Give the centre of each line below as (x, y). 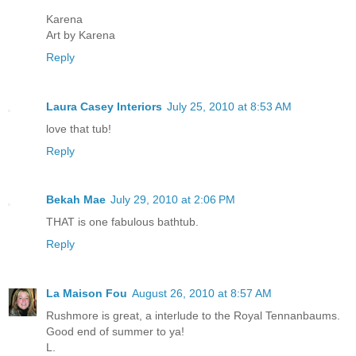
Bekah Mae (76, 200)
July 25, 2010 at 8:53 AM (229, 106)
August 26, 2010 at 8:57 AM (202, 294)
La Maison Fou (87, 294)
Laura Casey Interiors (104, 106)
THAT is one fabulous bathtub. (122, 222)
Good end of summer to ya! (115, 332)
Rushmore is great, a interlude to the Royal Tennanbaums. (193, 316)
